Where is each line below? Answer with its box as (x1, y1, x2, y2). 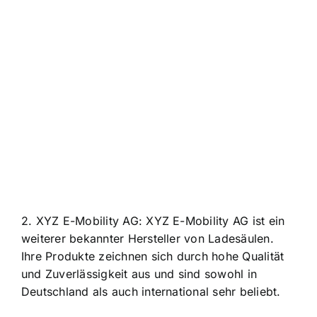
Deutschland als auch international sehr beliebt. (21, 284, 281, 299)
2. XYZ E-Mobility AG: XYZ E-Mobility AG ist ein (21, 213, 285, 228)
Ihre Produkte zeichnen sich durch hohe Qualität (21, 248, 284, 263)
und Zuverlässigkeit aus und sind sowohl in (21, 266, 258, 281)
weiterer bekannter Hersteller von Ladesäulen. (21, 231, 274, 246)
